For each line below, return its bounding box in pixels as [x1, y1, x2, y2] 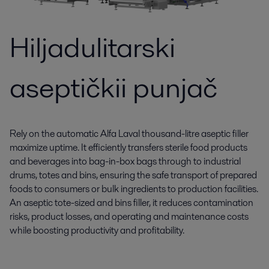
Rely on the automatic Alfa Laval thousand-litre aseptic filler [10, 127, 249, 141]
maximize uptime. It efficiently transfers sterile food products [10, 141, 247, 154]
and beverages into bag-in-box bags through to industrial [10, 154, 241, 168]
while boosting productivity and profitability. [10, 223, 184, 237]
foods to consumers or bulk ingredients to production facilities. [10, 182, 258, 196]
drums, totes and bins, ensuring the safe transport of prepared [10, 168, 257, 182]
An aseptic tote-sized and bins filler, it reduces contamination [10, 196, 253, 210]
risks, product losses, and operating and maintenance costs [10, 210, 249, 223]
